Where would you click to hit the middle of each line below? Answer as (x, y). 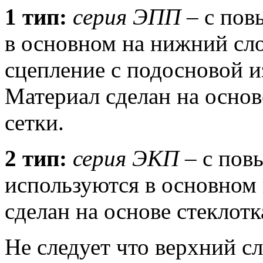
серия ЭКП (126, 159)
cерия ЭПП (127, 17)
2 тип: (36, 159)
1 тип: (36, 17)
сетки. (34, 123)
